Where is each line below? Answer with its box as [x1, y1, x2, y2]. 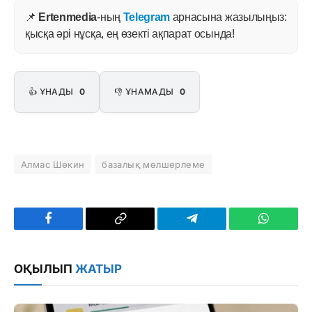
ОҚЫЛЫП [14, 261, 75, 276]
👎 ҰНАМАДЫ [114, 86, 176, 97]
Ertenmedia [38, 10, 97, 23]
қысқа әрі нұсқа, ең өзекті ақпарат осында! [25, 27, 235, 40]
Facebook [47, 222, 96, 235]
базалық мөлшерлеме [102, 158, 205, 170]
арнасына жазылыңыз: [170, 10, 287, 23]
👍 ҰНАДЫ [29, 86, 76, 97]
